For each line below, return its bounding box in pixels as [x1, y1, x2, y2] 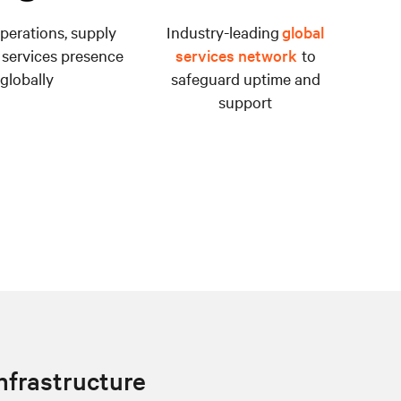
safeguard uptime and [170, 67, 320, 89]
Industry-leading [166, 21, 283, 42]
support [218, 90, 272, 112]
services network [175, 44, 297, 65]
